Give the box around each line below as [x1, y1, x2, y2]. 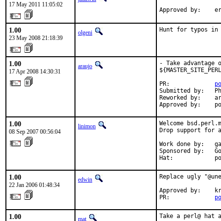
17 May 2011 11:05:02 [9, 1, 63, 8]
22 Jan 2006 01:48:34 [9, 182, 60, 188]
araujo [78, 63, 92, 70]
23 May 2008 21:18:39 [9, 35, 63, 41]
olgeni [78, 29, 92, 36]
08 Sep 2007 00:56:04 [9, 128, 61, 135]
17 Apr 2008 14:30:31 [9, 68, 61, 75]
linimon [78, 123, 96, 130]
